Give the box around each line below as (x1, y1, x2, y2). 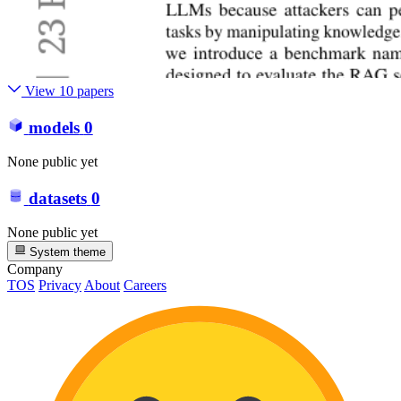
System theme (26, 244, 107, 259)
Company (7, 260, 63, 277)
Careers (124, 277, 166, 293)
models (28, 117, 80, 137)
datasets (28, 188, 87, 208)
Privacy (38, 277, 81, 293)
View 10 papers (21, 83, 114, 99)
